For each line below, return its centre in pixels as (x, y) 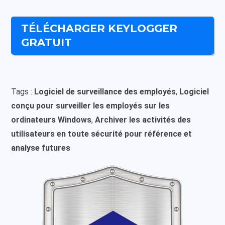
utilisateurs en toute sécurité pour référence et (102, 134)
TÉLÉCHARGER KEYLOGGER (99, 28)
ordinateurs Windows (51, 120)
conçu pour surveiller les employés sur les (91, 105)
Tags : (23, 91)
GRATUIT (47, 42)
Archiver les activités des (143, 120)
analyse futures (41, 148)
